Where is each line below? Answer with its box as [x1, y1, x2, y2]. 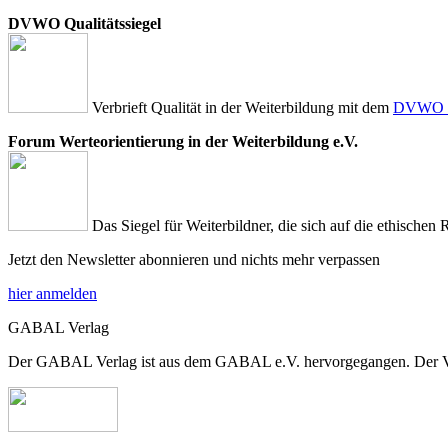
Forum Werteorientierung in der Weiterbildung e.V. [8, 132, 358, 150]
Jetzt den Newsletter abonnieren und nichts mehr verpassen [8, 250, 380, 268]
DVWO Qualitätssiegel [8, 14, 161, 32]
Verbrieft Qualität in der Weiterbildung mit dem [88, 98, 393, 116]
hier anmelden [8, 284, 97, 302]
